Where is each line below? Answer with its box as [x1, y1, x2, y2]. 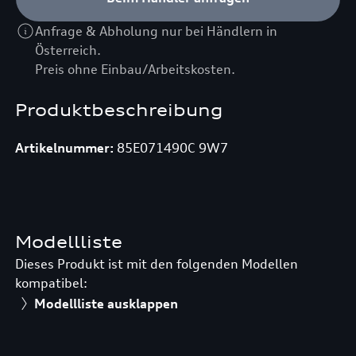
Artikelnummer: [14, 140, 114, 156]
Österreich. [35, 41, 102, 58]
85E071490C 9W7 [113, 140, 228, 156]
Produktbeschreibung [14, 100, 223, 120]
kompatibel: [14, 275, 87, 291]
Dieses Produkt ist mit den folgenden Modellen [14, 256, 298, 272]
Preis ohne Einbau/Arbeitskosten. [35, 60, 236, 77]
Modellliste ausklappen [33, 296, 178, 311]
